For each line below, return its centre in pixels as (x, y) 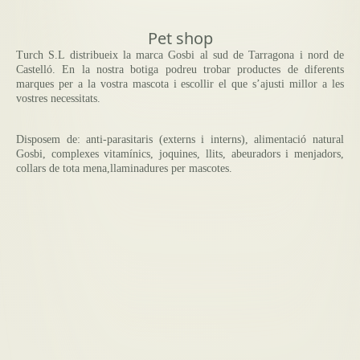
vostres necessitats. (58, 99)
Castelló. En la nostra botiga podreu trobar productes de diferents (180, 70)
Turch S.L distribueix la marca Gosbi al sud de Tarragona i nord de (180, 55)
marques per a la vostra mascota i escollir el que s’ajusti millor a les (180, 84)
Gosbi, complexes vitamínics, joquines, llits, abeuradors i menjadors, (180, 153)
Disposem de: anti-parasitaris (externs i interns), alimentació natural (180, 139)
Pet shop (180, 39)
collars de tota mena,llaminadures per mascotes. (124, 168)
